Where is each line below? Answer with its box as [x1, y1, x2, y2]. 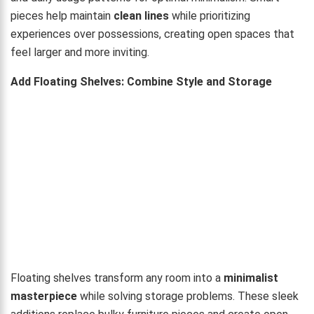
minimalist [224, 271, 278, 285]
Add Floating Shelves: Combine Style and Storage [11, 74, 272, 88]
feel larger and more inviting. [11, 45, 149, 59]
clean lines [114, 8, 169, 22]
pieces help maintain [11, 8, 114, 22]
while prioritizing [169, 8, 250, 22]
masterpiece [11, 289, 77, 303]
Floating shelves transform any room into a [11, 271, 224, 285]
